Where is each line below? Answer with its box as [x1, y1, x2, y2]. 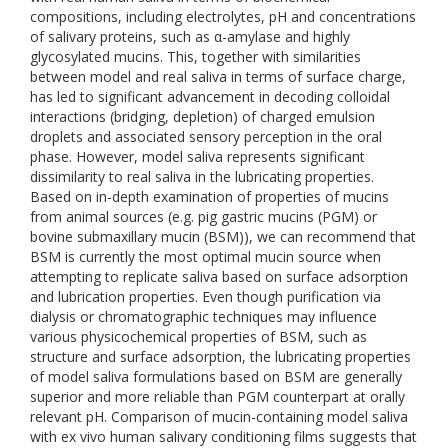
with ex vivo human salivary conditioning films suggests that [30, 427, 417, 446]
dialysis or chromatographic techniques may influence [30, 307, 377, 326]
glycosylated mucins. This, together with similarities [30, 47, 361, 66]
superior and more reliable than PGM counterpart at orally [30, 387, 405, 406]
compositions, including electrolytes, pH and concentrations [30, 7, 416, 26]
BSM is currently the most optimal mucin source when [30, 247, 381, 266]
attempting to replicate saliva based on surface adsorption [30, 267, 408, 286]
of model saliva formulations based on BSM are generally [30, 367, 402, 386]
